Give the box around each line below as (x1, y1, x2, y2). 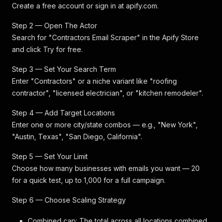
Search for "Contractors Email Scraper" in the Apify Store (12, 33, 199, 42)
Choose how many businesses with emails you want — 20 (12, 164, 200, 172)
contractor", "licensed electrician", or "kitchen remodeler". (12, 89, 203, 97)
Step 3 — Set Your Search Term (12, 65, 116, 73)
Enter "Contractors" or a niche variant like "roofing (12, 77, 177, 85)
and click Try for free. (12, 45, 83, 54)
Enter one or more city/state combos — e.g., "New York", (12, 120, 198, 129)
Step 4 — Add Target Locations (12, 109, 115, 117)
